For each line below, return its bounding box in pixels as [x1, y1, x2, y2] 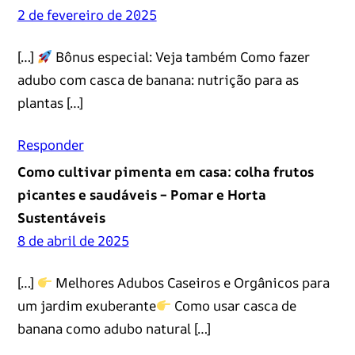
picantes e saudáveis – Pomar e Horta [17, 185, 266, 204]
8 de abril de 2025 [17, 231, 129, 250]
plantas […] [17, 93, 83, 112]
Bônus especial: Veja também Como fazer [52, 47, 310, 66]
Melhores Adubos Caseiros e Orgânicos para [52, 273, 330, 292]
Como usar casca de [170, 296, 296, 315]
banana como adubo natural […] [17, 319, 211, 338]
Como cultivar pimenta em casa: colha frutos [17, 162, 314, 181]
